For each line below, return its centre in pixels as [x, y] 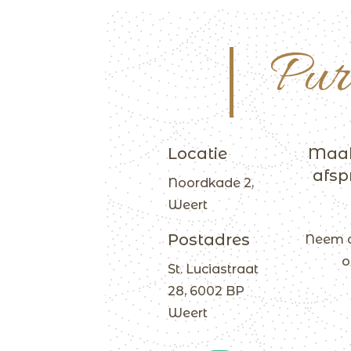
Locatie [197, 153]
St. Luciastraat [213, 269]
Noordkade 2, [210, 183]
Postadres [208, 239]
